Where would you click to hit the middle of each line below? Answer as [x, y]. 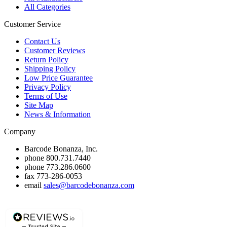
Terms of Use [46, 96]
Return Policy [46, 59]
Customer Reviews [55, 50]
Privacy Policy [48, 87]
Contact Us [42, 41]
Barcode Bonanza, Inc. [61, 148]
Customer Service [32, 24]
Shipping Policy [50, 68]
